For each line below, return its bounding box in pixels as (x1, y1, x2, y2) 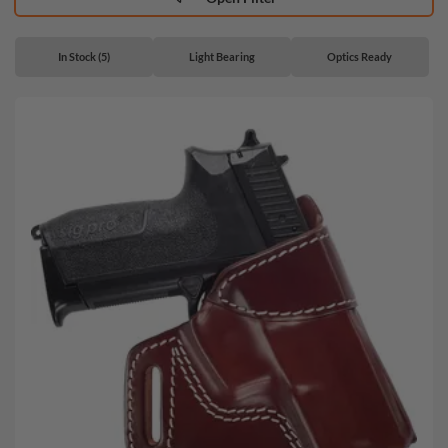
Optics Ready (327, 50, 393, 63)
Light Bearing (188, 50, 255, 63)
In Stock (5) (57, 50, 110, 63)
